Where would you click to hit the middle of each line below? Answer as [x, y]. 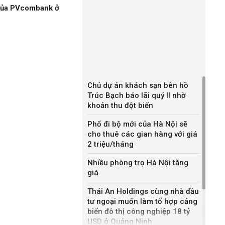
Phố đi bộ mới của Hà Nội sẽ [137, 124]
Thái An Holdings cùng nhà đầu [143, 191]
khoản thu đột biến [120, 105]
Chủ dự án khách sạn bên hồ [138, 85]
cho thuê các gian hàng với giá [142, 134]
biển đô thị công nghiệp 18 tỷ [139, 211]
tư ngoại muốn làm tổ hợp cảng [142, 201]
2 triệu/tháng [110, 144]
